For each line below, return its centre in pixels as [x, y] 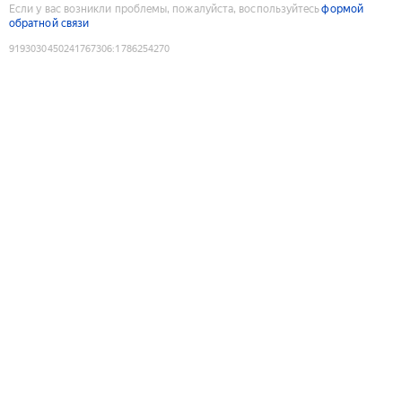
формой [342, 9]
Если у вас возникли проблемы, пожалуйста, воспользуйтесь [165, 9]
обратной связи [49, 23]
